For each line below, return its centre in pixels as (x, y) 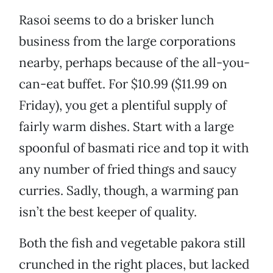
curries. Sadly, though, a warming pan (129, 191)
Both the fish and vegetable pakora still (132, 243)
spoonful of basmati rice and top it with (134, 148)
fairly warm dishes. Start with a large (126, 127)
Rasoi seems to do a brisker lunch (116, 20)
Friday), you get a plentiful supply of (123, 105)
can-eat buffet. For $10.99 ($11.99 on (123, 84)
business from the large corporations (127, 41)
